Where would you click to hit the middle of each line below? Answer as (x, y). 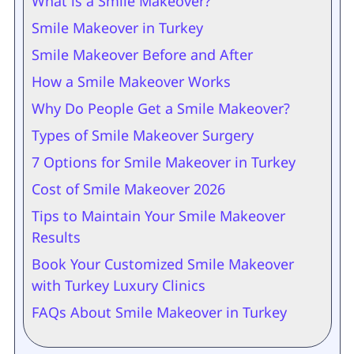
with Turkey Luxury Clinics (118, 285)
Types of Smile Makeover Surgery (142, 135)
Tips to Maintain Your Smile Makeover (158, 216)
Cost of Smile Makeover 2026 (128, 189)
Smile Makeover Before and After (142, 55)
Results (56, 237)
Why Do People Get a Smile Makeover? (160, 108)
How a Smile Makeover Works (131, 81)
